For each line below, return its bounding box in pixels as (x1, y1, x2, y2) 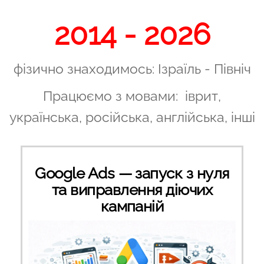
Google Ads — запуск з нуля (35, 164, 229, 182)
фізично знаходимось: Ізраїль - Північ (13, 61, 251, 77)
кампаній (100, 197, 164, 215)
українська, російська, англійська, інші (9, 109, 255, 125)
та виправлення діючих (51, 181, 213, 199)
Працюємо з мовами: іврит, (43, 88, 221, 104)
